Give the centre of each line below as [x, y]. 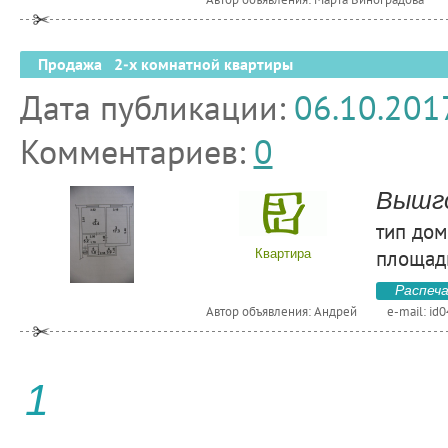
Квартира [283, 253]
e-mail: [407, 311]
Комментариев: [136, 151]
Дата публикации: [156, 107]
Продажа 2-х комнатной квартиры [165, 64]
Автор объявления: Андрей [281, 311]
